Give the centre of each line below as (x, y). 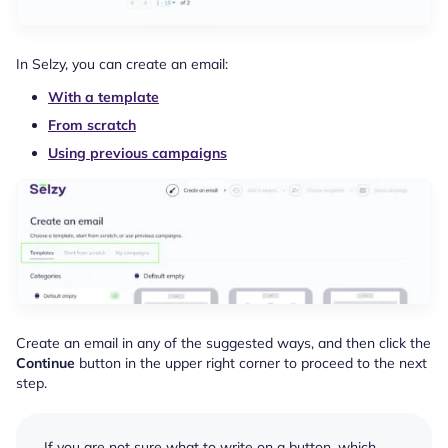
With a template (103, 96)
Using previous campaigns (137, 152)
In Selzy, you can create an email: (122, 64)
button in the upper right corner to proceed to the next (251, 363)
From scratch (92, 124)
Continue (45, 363)
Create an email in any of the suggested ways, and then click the (223, 343)
